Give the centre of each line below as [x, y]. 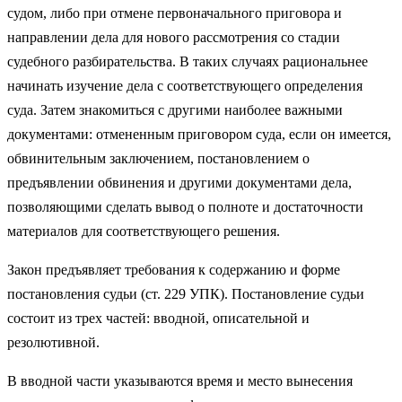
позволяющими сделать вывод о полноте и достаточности [185, 206]
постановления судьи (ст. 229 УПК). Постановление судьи [186, 293]
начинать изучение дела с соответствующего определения [185, 85]
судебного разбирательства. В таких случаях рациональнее [188, 61]
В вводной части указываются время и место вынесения [180, 380]
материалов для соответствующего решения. [144, 231]
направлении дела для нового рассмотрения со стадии [174, 37]
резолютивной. [53, 342]
